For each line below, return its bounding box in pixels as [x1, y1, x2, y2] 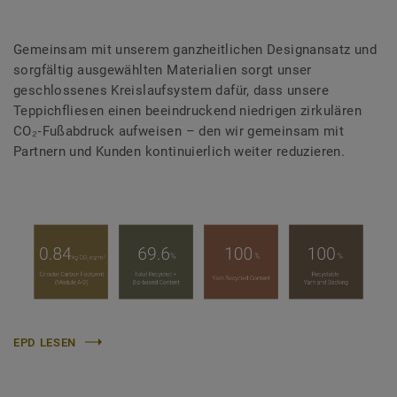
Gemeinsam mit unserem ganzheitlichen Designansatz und [13, 42, 378, 58]
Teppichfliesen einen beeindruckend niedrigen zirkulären [13, 103, 362, 120]
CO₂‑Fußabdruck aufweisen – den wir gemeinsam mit [13, 123, 345, 140]
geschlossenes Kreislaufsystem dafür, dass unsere [13, 82, 330, 99]
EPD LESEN [13, 335, 76, 349]
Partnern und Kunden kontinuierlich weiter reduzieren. [13, 144, 346, 160]
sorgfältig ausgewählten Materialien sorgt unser [13, 62, 312, 79]
